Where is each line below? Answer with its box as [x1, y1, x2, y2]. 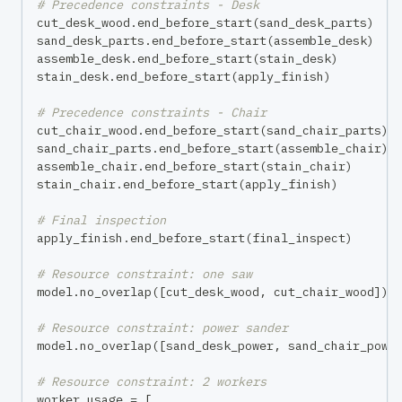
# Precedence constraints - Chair [37, 104, 267, 121]
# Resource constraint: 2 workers [37, 373, 267, 390]
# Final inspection [37, 212, 166, 229]
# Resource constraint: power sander [37, 319, 288, 336]
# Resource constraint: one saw [37, 266, 252, 283]
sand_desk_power [166, 337, 274, 354]
